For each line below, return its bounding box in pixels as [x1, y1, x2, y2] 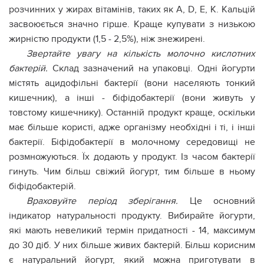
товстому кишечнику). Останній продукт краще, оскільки [9, 107, 255, 118]
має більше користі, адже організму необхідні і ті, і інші [9, 121, 255, 133]
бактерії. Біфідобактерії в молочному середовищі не [9, 136, 255, 148]
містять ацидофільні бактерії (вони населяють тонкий [9, 77, 255, 89]
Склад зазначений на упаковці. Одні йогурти [52, 62, 255, 74]
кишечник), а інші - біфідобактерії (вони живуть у [9, 92, 255, 104]
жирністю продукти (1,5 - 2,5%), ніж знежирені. [9, 33, 205, 45]
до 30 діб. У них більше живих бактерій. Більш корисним [9, 239, 255, 251]
